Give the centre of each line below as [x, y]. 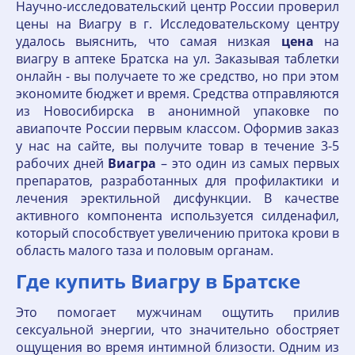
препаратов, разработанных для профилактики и [177, 181]
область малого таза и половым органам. [145, 250]
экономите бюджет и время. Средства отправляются [177, 94]
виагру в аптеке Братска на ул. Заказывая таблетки [177, 59]
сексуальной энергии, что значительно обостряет [177, 330]
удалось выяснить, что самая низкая [149, 41]
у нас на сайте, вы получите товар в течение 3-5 [177, 146]
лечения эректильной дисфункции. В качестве [177, 198]
